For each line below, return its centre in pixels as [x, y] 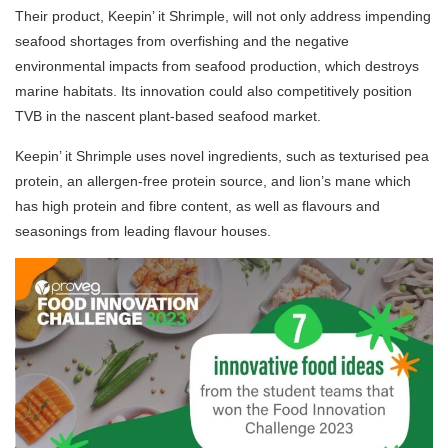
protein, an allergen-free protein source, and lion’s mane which [213, 181]
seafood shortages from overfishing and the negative [182, 41]
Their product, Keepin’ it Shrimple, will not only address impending [223, 16]
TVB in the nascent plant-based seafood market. [172, 116]
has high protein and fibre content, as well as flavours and [197, 206]
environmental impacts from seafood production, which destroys [217, 66]
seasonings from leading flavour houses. [147, 231]
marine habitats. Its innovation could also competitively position [213, 91]
